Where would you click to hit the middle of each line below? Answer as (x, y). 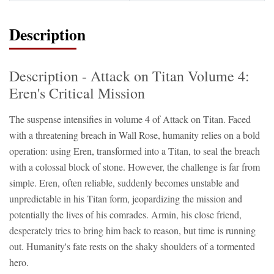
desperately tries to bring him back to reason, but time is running (132, 230)
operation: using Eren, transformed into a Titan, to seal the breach (135, 151)
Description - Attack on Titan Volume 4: (129, 76)
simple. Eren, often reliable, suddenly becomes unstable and (124, 183)
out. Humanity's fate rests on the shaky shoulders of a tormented (132, 246)
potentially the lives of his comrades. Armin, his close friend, (125, 214)
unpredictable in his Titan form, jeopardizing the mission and (126, 198)
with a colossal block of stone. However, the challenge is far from (135, 167)
